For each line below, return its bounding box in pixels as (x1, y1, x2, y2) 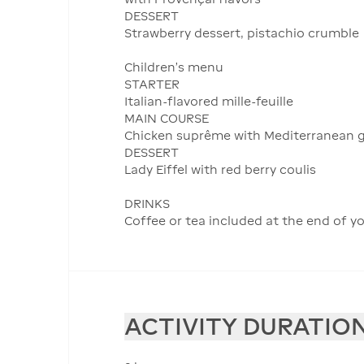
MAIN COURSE (124, 111, 209, 126)
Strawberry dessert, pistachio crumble (124, 26, 359, 41)
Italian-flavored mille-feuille (124, 94, 293, 109)
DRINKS (124, 197, 170, 211)
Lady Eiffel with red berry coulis (124, 162, 316, 177)
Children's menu (124, 60, 223, 75)
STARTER (124, 77, 180, 92)
